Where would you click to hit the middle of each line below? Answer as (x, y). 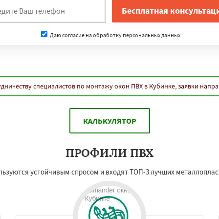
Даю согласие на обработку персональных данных (114, 35)
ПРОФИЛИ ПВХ (109, 153)
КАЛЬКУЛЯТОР (109, 121)
